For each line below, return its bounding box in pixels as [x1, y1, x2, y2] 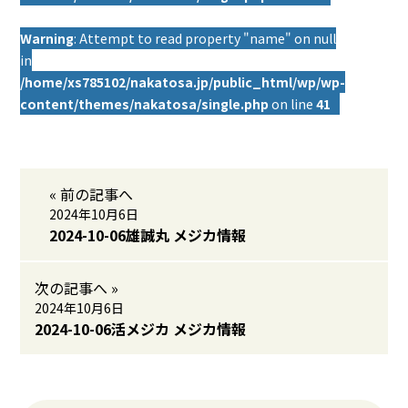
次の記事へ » [35, 277, 119, 299]
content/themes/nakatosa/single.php [20, 95, 270, 113]
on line [269, 95, 317, 113]
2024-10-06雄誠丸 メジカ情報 [49, 224, 247, 246]
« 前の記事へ [49, 183, 134, 205]
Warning [20, 29, 75, 47]
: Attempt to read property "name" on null [74, 29, 337, 47]
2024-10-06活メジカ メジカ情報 [35, 318, 247, 340]
